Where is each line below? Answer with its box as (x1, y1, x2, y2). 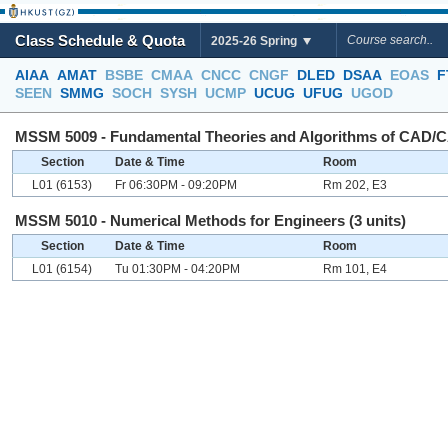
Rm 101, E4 (323, 262, 387, 276)
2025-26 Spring (211, 34, 300, 48)
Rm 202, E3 (323, 178, 387, 192)
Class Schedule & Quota (15, 32, 185, 49)
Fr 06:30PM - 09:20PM (115, 178, 237, 192)
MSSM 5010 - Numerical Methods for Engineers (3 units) (15, 212, 406, 229)
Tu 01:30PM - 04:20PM (115, 262, 240, 276)
